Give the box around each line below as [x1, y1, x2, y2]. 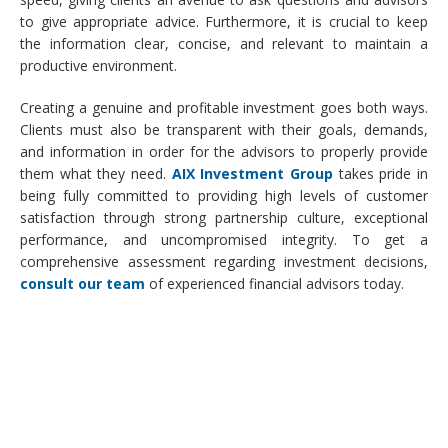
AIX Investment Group [171, 164, 334, 184]
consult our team [20, 274, 145, 294]
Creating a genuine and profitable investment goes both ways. [20, 98, 428, 118]
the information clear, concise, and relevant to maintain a [20, 34, 428, 54]
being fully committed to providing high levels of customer [20, 186, 428, 206]
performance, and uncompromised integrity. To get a [20, 230, 428, 250]
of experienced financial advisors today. [145, 274, 404, 294]
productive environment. [20, 56, 177, 76]
